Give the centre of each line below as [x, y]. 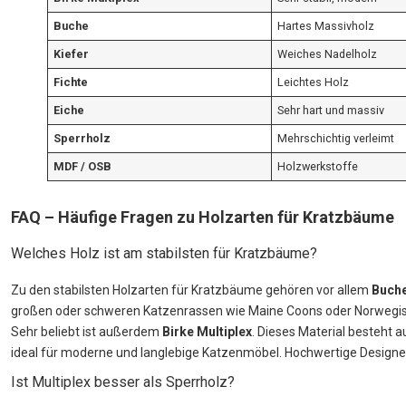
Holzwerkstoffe [318, 167]
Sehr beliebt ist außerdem [87, 332]
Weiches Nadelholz [328, 54]
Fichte [71, 82]
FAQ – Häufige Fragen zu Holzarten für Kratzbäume [203, 217]
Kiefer [72, 54]
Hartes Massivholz [326, 26]
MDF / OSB [83, 167]
